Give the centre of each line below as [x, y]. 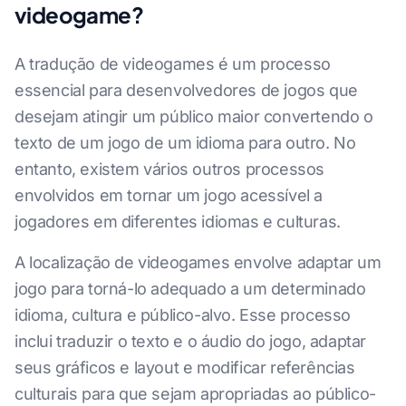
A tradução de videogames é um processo [173, 63]
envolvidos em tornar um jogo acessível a [169, 195]
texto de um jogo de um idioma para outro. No [185, 142]
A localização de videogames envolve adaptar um [198, 262]
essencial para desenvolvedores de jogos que [186, 90]
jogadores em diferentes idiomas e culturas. [178, 221]
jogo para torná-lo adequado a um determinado [190, 288]
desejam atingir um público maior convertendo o [194, 116]
